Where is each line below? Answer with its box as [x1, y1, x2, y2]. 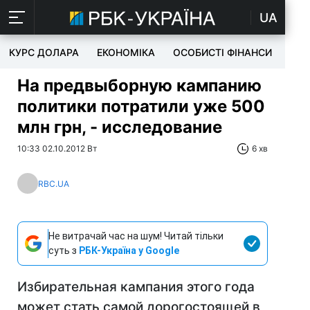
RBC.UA [38, 178, 69, 189]
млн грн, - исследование [17, 117, 222, 137]
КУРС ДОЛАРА [9, 46, 79, 58]
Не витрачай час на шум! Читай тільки [48, 230, 224, 241]
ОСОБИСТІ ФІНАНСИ [173, 46, 272, 58]
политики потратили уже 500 [17, 96, 265, 116]
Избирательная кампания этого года [17, 279, 255, 295]
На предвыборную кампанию [17, 75, 262, 95]
